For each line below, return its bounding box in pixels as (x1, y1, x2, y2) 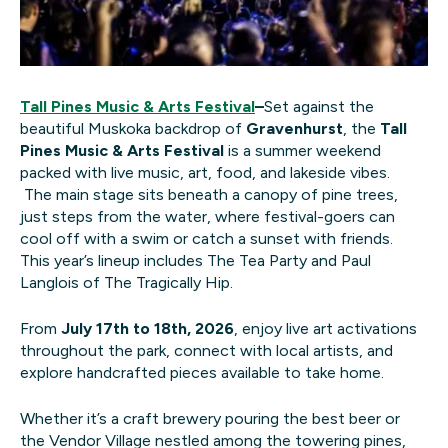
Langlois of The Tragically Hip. (20, 272, 241, 292)
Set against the (264, 96, 374, 116)
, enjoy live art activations (234, 318, 417, 338)
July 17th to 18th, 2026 (61, 318, 234, 338)
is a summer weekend (224, 140, 381, 160)
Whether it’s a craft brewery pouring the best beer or (20, 408, 400, 428)
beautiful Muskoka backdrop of (20, 118, 246, 138)
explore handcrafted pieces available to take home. (20, 362, 388, 382)
